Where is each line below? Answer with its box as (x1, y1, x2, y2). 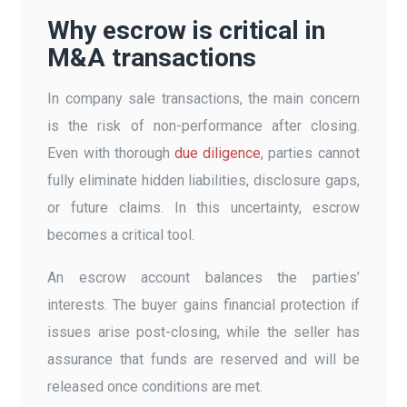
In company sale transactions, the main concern (47, 89, 360, 107)
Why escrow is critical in (47, 15, 326, 45)
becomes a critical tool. (47, 225, 195, 243)
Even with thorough (47, 144, 174, 162)
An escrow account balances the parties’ (47, 268, 360, 286)
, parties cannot (261, 144, 360, 162)
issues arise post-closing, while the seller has (47, 323, 360, 341)
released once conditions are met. (47, 377, 263, 395)
